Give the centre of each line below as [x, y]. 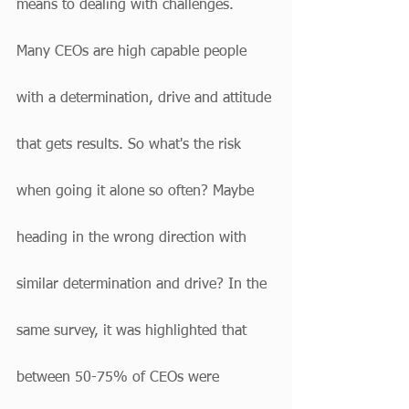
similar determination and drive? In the [144, 285]
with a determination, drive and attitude [146, 99]
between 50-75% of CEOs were [120, 378]
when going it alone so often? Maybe [137, 192]
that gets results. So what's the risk [131, 145]
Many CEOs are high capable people [134, 52]
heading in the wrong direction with [134, 238]
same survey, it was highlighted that [134, 331]
